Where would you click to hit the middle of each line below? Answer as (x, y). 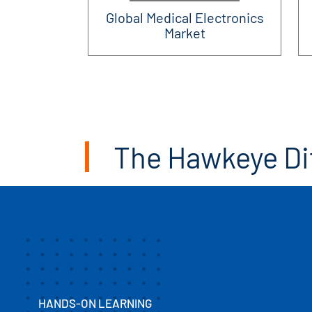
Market (185, 32)
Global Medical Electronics (185, 17)
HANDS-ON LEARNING (95, 303)
